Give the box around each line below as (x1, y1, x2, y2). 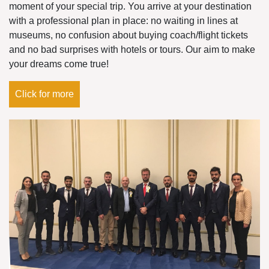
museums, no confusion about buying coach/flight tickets (9, 30, 248, 41)
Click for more (15, 89, 74, 100)
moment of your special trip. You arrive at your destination (9, 1, 252, 12)
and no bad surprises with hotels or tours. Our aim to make (9, 44, 255, 55)
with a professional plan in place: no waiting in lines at (9, 16, 238, 26)
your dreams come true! (9, 59, 109, 70)
